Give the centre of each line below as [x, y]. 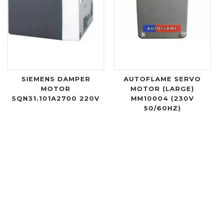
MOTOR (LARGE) [162, 89]
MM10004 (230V [162, 99]
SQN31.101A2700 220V [56, 99]
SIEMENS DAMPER [56, 79]
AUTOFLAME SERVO [162, 79]
